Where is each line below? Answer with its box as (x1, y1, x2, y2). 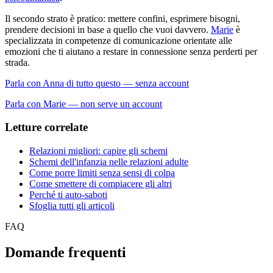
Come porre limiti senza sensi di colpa (29, 168, 175, 178)
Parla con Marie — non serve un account (5, 98, 162, 109)
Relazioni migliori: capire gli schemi (29, 146, 168, 156)
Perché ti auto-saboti (29, 190, 107, 200)
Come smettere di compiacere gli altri (29, 179, 172, 189)
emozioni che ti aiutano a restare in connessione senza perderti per (5, 46, 257, 57)
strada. (5, 57, 30, 68)
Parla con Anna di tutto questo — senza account (5, 77, 189, 88)
